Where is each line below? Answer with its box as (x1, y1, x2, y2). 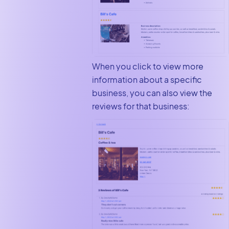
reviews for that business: (91, 101, 190, 111)
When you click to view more (91, 61, 203, 72)
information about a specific (91, 74, 202, 85)
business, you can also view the (91, 87, 212, 98)
